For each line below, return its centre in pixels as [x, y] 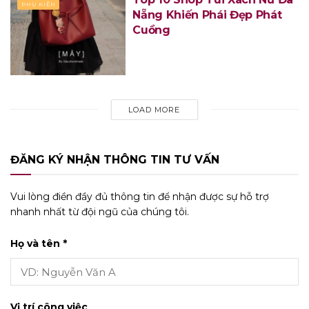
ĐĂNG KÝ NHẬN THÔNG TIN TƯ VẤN [115, 159]
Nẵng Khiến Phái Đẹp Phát [207, 15]
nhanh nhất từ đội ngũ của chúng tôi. [100, 211]
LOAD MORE [154, 109]
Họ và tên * [39, 244]
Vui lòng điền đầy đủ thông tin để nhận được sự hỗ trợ [140, 196]
